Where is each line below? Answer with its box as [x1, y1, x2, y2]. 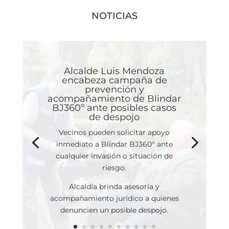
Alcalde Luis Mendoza [64, 65, 165, 77]
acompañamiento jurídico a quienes [50, 194, 179, 203]
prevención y [84, 84, 144, 96]
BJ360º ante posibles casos [52, 102, 177, 114]
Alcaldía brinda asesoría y [69, 182, 160, 192]
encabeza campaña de [61, 75, 167, 86]
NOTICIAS [91, 10, 138, 21]
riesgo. [102, 163, 127, 173]
